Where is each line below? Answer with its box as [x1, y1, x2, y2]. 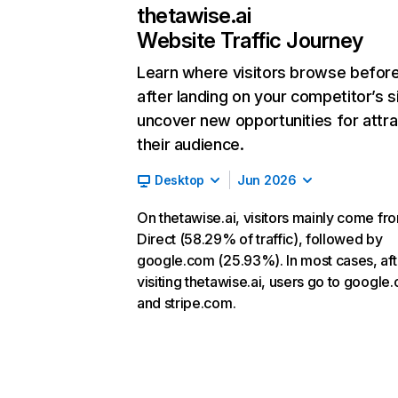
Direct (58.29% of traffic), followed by [137, 230, 383, 248]
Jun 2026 [237, 172, 297, 187]
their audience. [137, 135, 244, 154]
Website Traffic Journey [137, 28, 363, 53]
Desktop [155, 172, 205, 187]
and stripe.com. [137, 294, 236, 312]
